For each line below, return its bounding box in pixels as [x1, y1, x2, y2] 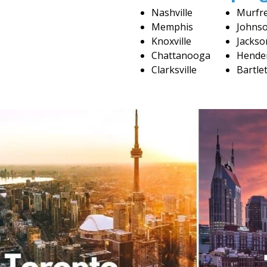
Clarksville [151, 63, 197, 76]
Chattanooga [151, 49, 210, 62]
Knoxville [151, 35, 191, 48]
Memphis [151, 20, 193, 33]
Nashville [151, 6, 193, 19]
